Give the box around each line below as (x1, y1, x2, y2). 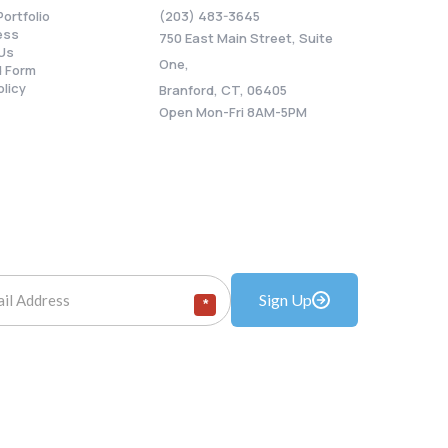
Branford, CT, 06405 (158, 81, 287, 100)
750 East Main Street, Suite (158, 29, 333, 48)
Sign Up (259, 289, 313, 309)
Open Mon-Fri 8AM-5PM (158, 103, 307, 122)
